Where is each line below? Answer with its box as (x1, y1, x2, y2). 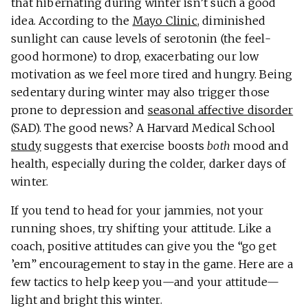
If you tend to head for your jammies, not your (11, 203, 264, 218)
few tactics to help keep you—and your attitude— (11, 275, 280, 289)
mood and (230, 139, 289, 153)
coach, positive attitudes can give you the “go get (11, 239, 277, 254)
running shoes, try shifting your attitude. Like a (11, 221, 271, 236)
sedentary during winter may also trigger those (11, 85, 270, 100)
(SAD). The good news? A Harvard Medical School (11, 121, 276, 135)
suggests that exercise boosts (41, 139, 208, 153)
